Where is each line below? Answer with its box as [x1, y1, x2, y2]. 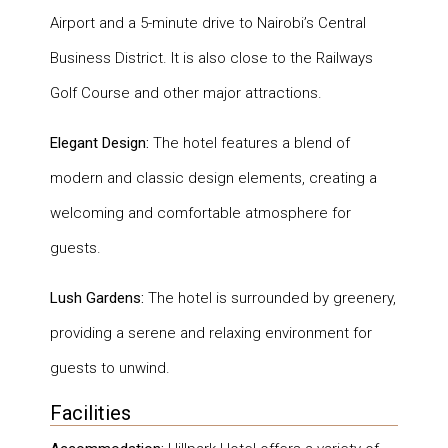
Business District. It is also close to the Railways [50, 48, 373, 67]
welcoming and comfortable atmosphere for [50, 203, 351, 222]
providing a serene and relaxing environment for [50, 323, 372, 342]
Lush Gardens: [50, 288, 144, 307]
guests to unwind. [50, 358, 170, 377]
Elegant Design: [50, 133, 149, 152]
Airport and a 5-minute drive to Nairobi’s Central [50, 13, 366, 32]
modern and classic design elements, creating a [50, 168, 377, 187]
